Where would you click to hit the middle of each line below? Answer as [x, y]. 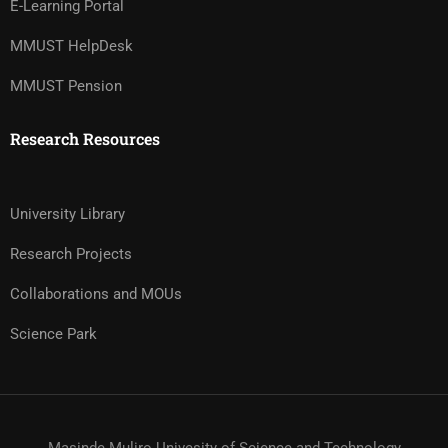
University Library [67, 214]
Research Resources [85, 138]
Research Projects [71, 254]
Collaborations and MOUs [96, 294]
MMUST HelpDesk [71, 46]
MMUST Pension [66, 86]
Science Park [53, 334]
